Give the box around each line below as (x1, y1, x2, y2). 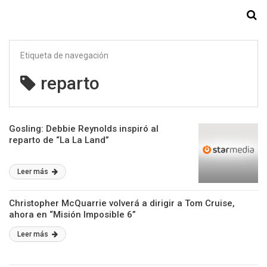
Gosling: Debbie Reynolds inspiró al (9, 123, 159, 134)
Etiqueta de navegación (20, 51, 108, 60)
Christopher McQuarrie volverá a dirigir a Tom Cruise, (9, 198, 235, 209)
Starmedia (107, 8, 160, 23)
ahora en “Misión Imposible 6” (9, 209, 136, 220)
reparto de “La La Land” (9, 135, 109, 145)
